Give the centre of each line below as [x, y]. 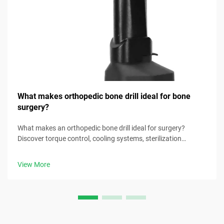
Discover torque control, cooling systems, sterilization [99, 138]
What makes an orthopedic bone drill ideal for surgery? [101, 128]
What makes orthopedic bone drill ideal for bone [104, 96]
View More [34, 164]
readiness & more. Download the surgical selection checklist [109, 149]
